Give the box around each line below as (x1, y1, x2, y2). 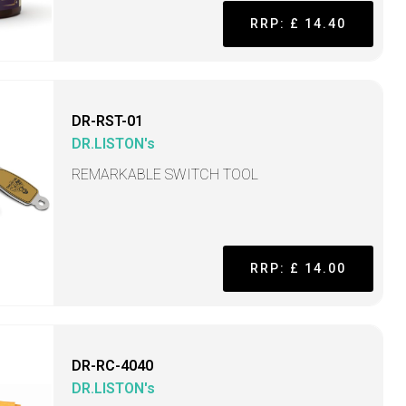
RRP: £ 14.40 (249, 16, 346, 32)
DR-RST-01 (72, 112, 144, 130)
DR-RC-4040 (72, 357, 154, 375)
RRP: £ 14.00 (249, 261, 346, 276)
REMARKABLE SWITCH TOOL (72, 166, 259, 184)
